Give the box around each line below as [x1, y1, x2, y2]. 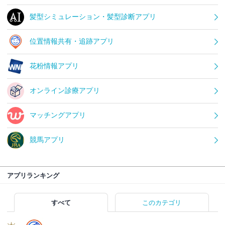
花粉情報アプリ [30, 61, 79, 70]
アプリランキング [7, 171, 59, 179]
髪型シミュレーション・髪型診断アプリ [30, 12, 156, 21]
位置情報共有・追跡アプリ [30, 37, 114, 45]
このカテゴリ [142, 198, 182, 206]
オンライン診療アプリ [30, 86, 100, 94]
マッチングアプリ [30, 110, 86, 119]
